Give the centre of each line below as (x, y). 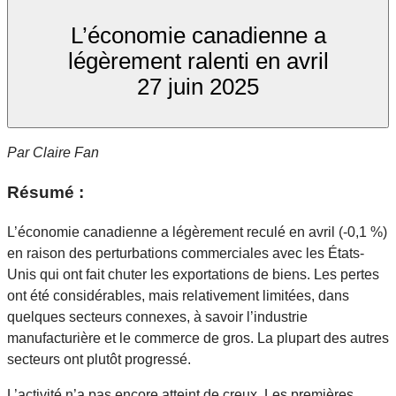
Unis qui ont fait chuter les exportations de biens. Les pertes (193, 274)
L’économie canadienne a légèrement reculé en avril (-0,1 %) (197, 232)
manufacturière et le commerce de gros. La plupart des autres (198, 338)
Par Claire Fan (53, 153)
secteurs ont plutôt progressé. (101, 359)
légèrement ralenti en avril (198, 61)
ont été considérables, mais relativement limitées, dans (178, 295)
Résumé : (46, 192)
